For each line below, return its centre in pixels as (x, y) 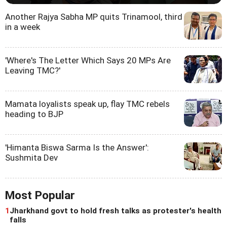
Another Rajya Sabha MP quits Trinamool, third (94, 16)
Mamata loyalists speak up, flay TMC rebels (87, 104)
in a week (23, 27)
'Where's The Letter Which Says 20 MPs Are (88, 60)
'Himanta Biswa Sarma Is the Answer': (77, 147)
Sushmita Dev (31, 157)
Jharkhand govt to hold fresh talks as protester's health (116, 211)
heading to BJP (34, 114)
